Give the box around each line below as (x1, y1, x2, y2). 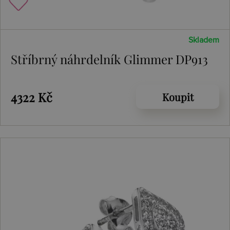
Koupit (162, 90, 194, 104)
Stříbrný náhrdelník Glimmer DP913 (11, 51, 208, 67)
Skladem (188, 36, 219, 44)
